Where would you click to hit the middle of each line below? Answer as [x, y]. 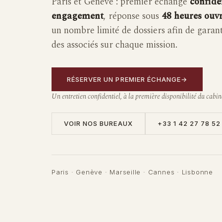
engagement [78, 16]
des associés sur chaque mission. [114, 45]
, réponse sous [133, 16]
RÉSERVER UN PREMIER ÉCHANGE [124, 79]
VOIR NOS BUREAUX [98, 123]
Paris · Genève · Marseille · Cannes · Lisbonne [132, 172]
